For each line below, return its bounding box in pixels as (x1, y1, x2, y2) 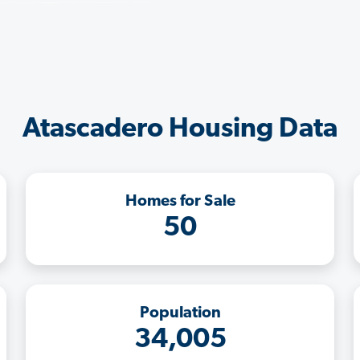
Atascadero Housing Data (22, 115, 337, 144)
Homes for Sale (125, 193, 235, 210)
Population (139, 305, 221, 321)
